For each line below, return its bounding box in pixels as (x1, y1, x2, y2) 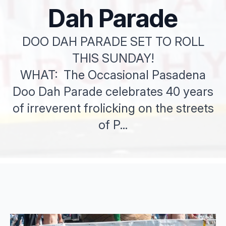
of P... (98, 118, 128, 132)
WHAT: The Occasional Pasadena (20, 68, 206, 82)
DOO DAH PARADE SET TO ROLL (22, 34, 204, 49)
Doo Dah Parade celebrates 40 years (13, 84, 213, 99)
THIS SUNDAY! (72, 51, 154, 66)
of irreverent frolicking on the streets (12, 101, 214, 116)
